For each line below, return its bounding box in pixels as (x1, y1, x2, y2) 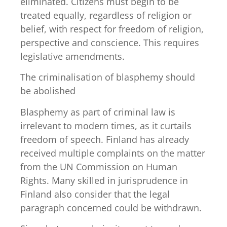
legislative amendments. (20, 50, 125, 63)
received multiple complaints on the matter (20, 146, 205, 159)
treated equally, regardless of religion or (20, 9, 192, 22)
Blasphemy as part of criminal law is (20, 105, 175, 118)
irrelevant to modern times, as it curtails (20, 119, 192, 132)
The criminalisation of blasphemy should (20, 71, 195, 84)
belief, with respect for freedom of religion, (20, 23, 204, 35)
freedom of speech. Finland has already (20, 133, 189, 145)
